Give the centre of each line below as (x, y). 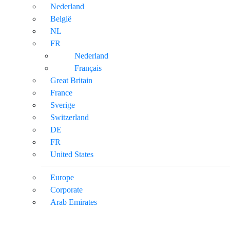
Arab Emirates (74, 202)
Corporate (66, 189)
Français (88, 68)
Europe (62, 177)
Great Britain (71, 80)
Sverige (63, 105)
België (61, 18)
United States (72, 154)
